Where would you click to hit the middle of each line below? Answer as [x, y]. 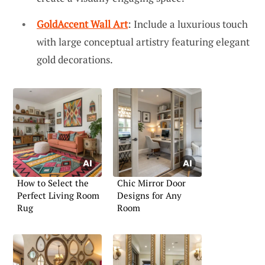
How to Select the [53, 182]
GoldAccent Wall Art [82, 24]
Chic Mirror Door [151, 182]
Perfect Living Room [58, 195]
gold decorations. [75, 59]
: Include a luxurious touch [188, 24]
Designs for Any [149, 195]
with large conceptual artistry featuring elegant [143, 41]
